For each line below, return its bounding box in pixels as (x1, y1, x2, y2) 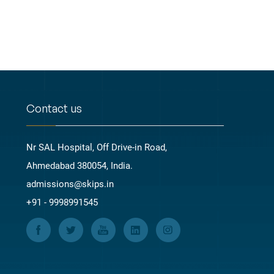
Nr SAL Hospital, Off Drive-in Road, (26, 141, 167, 153)
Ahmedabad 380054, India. (26, 160, 133, 171)
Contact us (26, 101, 82, 115)
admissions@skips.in (26, 178, 114, 190)
